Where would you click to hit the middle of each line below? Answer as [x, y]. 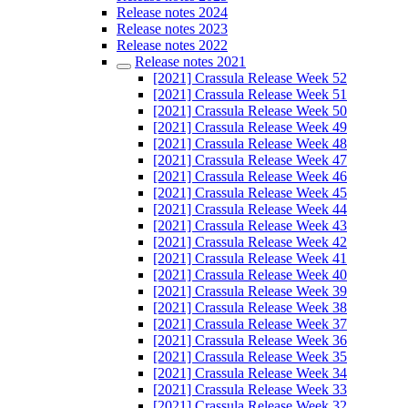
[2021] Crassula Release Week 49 [250, 127]
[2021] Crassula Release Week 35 [250, 357]
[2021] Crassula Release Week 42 [250, 242]
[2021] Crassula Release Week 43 [250, 225]
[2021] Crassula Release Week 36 [250, 340]
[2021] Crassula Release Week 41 [250, 258]
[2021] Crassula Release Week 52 [250, 78]
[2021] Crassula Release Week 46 [250, 176]
